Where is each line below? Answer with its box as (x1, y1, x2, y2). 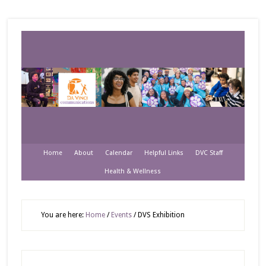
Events (110, 211, 132, 219)
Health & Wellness (104, 167, 161, 175)
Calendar (104, 149, 132, 157)
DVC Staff (195, 149, 223, 157)
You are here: (40, 211, 85, 219)
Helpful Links (144, 149, 183, 157)
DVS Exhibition (135, 211, 185, 219)
